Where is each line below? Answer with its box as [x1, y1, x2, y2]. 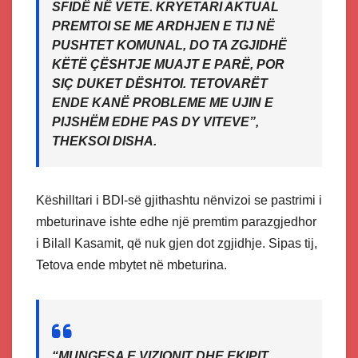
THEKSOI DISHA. [52, 134, 157, 149]
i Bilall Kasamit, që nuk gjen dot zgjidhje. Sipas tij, [36, 237, 317, 251]
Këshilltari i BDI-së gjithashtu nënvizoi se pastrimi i [36, 193, 322, 208]
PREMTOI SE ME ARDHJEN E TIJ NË [52, 19, 275, 34]
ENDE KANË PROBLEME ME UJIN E [52, 96, 273, 110]
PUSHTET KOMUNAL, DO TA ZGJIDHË [52, 38, 287, 53]
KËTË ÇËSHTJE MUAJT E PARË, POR [52, 58, 284, 72]
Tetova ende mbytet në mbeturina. [36, 258, 227, 272]
